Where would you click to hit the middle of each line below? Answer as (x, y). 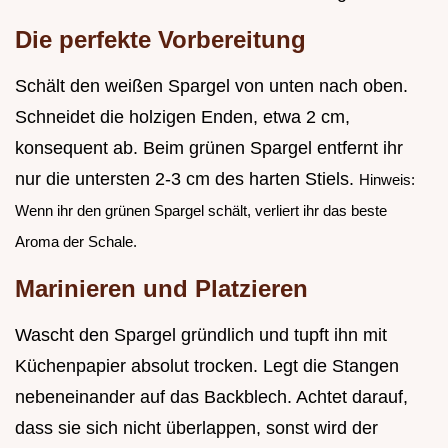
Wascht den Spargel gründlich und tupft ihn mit (201, 335)
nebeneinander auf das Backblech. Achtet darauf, (211, 397)
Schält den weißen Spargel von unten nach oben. (211, 86)
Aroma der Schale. (76, 242)
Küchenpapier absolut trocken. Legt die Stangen (207, 366)
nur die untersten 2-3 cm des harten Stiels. (187, 179)
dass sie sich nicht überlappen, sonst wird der (196, 428)
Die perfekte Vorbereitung (160, 40)
